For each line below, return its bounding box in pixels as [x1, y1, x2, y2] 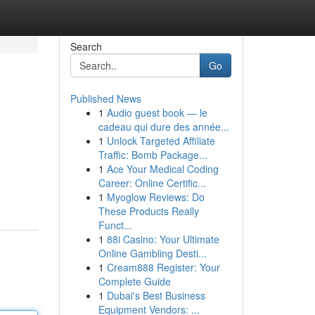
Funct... [98, 218, 132, 232]
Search [70, 39, 102, 53]
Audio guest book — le [106, 105, 207, 120]
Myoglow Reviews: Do [106, 190, 205, 204]
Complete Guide [98, 274, 171, 288]
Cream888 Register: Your [106, 260, 220, 274]
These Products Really [98, 204, 199, 218]
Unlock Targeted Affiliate [106, 134, 215, 148]
